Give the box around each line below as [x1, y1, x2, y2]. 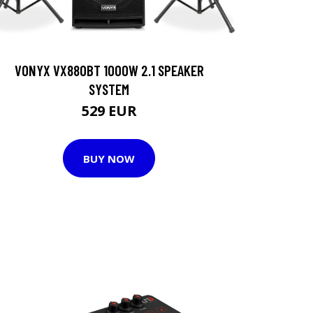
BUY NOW [83, 151, 135, 166]
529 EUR [81, 101, 137, 120]
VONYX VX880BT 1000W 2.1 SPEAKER [14, 61, 204, 79]
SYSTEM [89, 80, 129, 98]
